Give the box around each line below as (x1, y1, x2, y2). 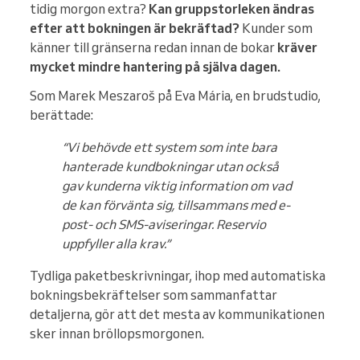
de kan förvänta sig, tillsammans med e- (62, 197, 290, 214)
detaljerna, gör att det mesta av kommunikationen (30, 306, 325, 323)
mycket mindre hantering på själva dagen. (30, 59, 280, 76)
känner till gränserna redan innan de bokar (30, 39, 277, 56)
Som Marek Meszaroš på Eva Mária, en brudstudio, (30, 88, 321, 104)
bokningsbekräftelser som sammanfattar (30, 287, 277, 304)
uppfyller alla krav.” (62, 235, 170, 252)
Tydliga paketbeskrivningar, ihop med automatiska (30, 268, 325, 284)
